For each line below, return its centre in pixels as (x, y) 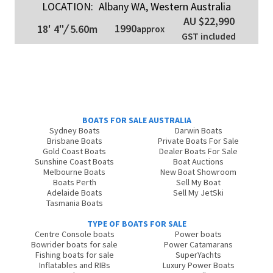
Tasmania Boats (74, 203)
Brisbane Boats (74, 141)
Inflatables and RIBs (74, 265)
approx (151, 29)
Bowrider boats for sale (75, 245)
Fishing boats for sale (74, 255)
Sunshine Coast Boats (75, 162)
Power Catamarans (199, 245)
